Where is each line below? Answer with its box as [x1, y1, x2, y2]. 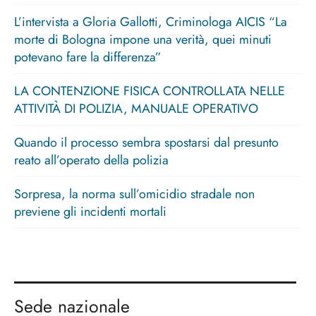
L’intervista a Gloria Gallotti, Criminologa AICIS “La [14, 13, 287, 32]
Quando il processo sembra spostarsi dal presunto [14, 133, 279, 152]
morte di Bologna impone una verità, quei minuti [14, 30, 272, 49]
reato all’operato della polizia [14, 151, 176, 170]
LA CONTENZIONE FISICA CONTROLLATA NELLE [14, 82, 285, 101]
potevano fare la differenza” [14, 48, 162, 67]
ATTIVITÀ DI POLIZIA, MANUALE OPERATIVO [14, 99, 258, 119]
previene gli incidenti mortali [14, 202, 166, 221]
